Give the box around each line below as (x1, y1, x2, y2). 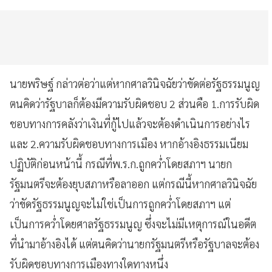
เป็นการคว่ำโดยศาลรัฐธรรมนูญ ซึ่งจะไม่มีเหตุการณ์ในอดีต (10, 217, 256, 231)
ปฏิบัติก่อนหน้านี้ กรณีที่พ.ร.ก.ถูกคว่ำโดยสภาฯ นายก (10, 157, 232, 171)
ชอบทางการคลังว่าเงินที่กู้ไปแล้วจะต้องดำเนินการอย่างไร (10, 117, 250, 131)
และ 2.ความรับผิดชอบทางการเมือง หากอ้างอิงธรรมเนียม (10, 137, 248, 151)
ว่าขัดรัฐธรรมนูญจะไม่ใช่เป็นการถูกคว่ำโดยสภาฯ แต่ (10, 197, 231, 211)
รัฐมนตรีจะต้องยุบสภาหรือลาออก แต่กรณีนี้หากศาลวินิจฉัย (10, 177, 257, 191)
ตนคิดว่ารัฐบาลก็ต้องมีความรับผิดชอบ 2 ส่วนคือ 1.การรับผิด (10, 97, 259, 111)
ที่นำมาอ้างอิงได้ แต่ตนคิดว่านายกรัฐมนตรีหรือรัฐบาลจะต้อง (10, 237, 259, 251)
